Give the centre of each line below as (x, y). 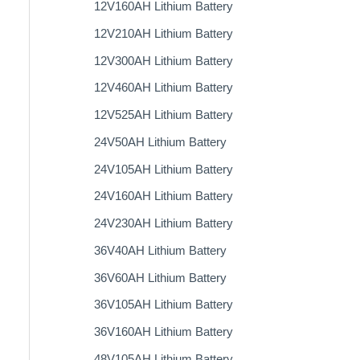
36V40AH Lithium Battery (160, 250)
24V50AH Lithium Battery (160, 141)
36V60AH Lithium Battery (160, 277)
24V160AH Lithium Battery (163, 196)
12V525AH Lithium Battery (163, 115)
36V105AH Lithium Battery (163, 305)
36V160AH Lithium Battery (163, 331)
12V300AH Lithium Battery (163, 60)
